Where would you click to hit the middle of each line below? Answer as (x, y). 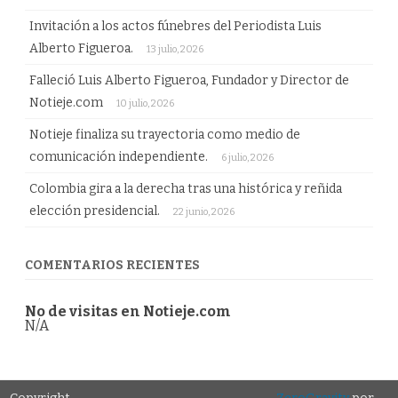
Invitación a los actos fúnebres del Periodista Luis (175, 26)
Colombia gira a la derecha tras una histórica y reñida (186, 189)
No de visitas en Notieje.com (128, 311)
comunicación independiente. (119, 157)
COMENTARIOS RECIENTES (112, 265)
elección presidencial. (95, 211)
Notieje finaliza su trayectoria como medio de (165, 135)
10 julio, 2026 (145, 103)
